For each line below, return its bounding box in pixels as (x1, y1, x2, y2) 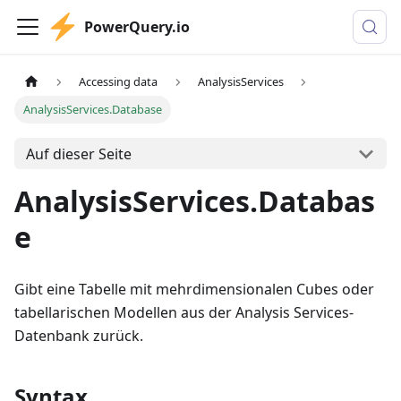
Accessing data (79, 73, 158, 90)
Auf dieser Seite (25, 143, 132, 164)
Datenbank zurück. (14, 326, 143, 346)
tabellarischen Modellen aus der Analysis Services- (14, 303, 354, 323)
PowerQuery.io (84, 17, 190, 37)
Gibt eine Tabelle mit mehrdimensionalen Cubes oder (14, 279, 374, 300)
